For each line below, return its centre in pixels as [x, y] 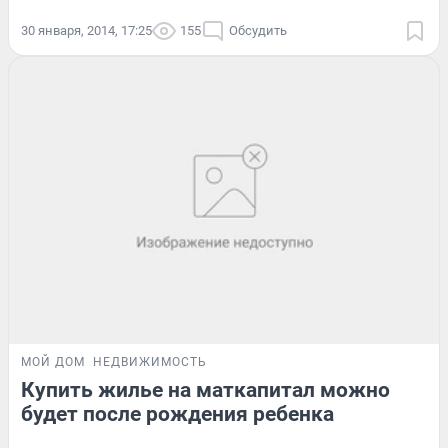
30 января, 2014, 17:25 [86, 30]
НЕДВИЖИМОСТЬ [150, 361]
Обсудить [258, 30]
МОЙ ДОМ [53, 361]
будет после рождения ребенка [177, 413]
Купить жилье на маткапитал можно [205, 389]
